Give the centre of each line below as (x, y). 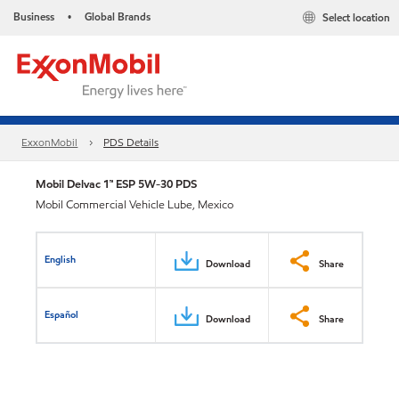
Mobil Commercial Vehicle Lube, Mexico (134, 205)
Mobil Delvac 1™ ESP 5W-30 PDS (116, 184)
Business (34, 16)
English (61, 259)
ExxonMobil (50, 142)
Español (62, 314)
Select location (356, 18)
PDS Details (131, 142)
